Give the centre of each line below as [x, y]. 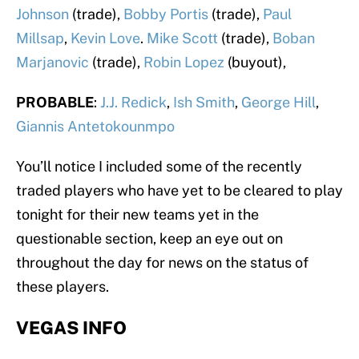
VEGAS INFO [71, 328]
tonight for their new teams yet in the [137, 215]
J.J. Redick [133, 103]
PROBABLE [55, 103]
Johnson [42, 14]
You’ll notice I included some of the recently [159, 167]
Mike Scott [182, 38]
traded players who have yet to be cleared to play [179, 191]
